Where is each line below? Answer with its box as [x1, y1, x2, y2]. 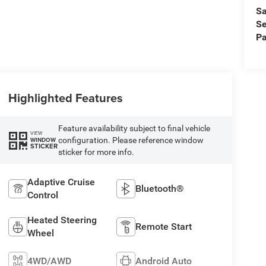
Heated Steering [27, 214, 97, 226]
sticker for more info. [58, 147, 134, 157]
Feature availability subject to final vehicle [58, 123, 210, 133]
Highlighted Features [8, 88, 123, 106]
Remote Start [135, 220, 192, 232]
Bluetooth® [135, 182, 185, 194]
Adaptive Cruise [27, 176, 95, 188]
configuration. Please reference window [58, 135, 204, 145]
